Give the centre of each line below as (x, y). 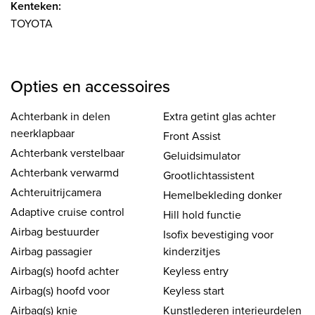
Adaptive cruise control (67, 211)
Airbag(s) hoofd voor (60, 290)
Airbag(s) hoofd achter (65, 270)
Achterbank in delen (60, 116)
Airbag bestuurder (55, 231)
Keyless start (194, 290)
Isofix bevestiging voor (218, 234)
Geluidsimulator (202, 155)
